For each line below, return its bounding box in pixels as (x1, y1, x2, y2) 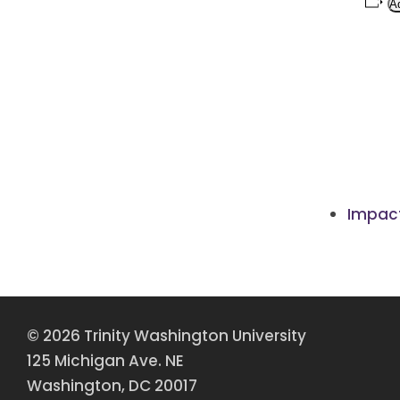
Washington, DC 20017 (27, 374, 197, 396)
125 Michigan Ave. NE (27, 349, 184, 371)
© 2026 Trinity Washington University (27, 324, 306, 346)
